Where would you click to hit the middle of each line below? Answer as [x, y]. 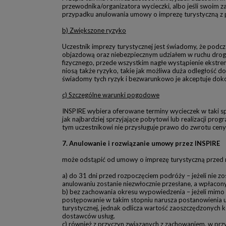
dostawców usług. [89, 216]
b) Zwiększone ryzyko [94, 30]
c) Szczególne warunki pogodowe [111, 95]
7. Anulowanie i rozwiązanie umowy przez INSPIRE [141, 143]
